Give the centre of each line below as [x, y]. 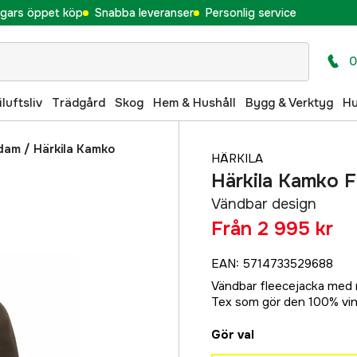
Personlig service [251, 12]
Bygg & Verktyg [289, 102]
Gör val [233, 335]
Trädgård [78, 102]
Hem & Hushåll [194, 102]
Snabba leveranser [144, 12]
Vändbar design [264, 204]
